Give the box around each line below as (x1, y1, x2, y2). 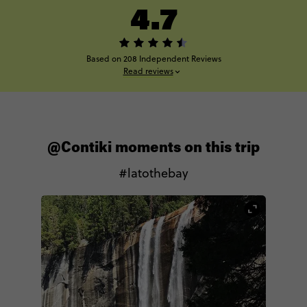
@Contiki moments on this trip (47, 141, 260, 157)
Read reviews (123, 65, 173, 77)
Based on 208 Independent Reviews (86, 53, 221, 65)
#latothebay (119, 164, 188, 182)
